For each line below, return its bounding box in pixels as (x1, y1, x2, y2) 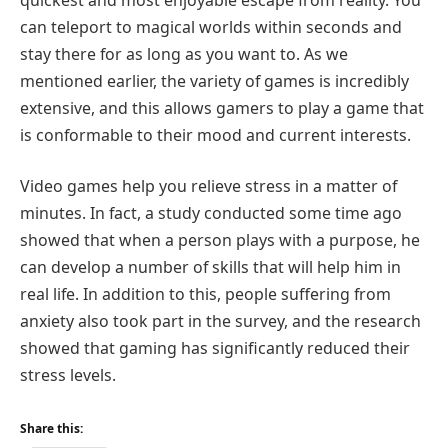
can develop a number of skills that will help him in (20, 256, 401, 279)
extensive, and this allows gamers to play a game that (20, 96, 424, 119)
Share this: (20, 419, 83, 437)
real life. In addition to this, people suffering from (20, 283, 391, 306)
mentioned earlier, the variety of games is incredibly (20, 69, 409, 92)
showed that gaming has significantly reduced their (20, 337, 410, 360)
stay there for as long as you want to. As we (20, 42, 348, 65)
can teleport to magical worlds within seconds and (20, 15, 402, 38)
